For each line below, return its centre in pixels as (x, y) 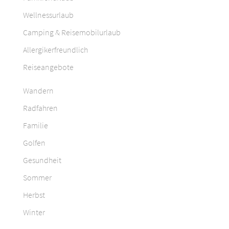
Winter (34, 212)
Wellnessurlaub (48, 15)
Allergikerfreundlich (55, 49)
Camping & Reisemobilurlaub (72, 32)
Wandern (38, 91)
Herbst (34, 195)
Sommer (37, 178)
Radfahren (40, 108)
